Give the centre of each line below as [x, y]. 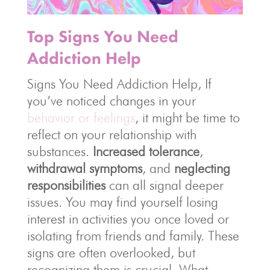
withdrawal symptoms [84, 168]
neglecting [202, 168]
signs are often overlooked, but [111, 253]
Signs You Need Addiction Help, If [119, 84]
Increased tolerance [146, 152]
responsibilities [66, 185]
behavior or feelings [81, 118]
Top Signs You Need [102, 37]
